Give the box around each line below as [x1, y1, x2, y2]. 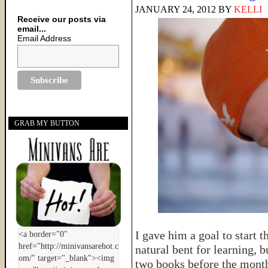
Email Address [17, 33, 72, 43]
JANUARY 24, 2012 [135, 4, 216, 14]
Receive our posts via [17, 14, 106, 24]
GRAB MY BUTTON [14, 119, 80, 128]
